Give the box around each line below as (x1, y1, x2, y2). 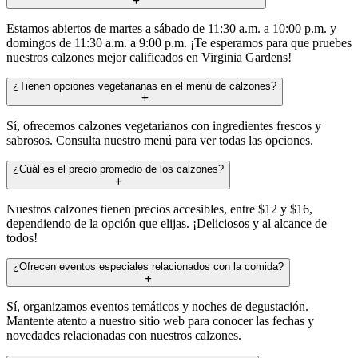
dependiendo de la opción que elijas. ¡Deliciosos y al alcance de (6, 216, 327, 230)
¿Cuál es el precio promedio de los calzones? (13, 162, 224, 175)
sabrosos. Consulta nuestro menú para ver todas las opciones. (6, 133, 313, 147)
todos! (6, 230, 38, 245)
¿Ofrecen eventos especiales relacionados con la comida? (13, 260, 284, 272)
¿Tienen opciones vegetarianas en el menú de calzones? (13, 79, 276, 92)
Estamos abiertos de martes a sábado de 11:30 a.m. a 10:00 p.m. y (6, 21, 336, 35)
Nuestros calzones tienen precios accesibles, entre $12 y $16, (6, 201, 312, 216)
